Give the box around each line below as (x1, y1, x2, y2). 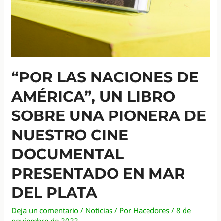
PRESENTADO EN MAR (11, 164, 185, 183)
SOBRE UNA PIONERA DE (11, 107, 207, 125)
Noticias (85, 205, 113, 216)
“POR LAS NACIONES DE (11, 68, 199, 87)
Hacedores (133, 205, 170, 216)
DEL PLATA (11, 184, 98, 202)
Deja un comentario (11, 205, 79, 216)
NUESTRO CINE (11, 126, 129, 145)
